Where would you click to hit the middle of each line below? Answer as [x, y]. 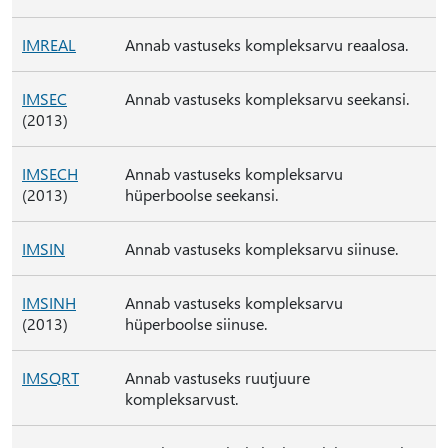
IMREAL [49, 44]
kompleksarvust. [181, 398]
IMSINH [49, 302]
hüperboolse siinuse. [196, 323]
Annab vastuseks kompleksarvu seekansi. [267, 98]
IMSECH [50, 173]
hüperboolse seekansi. [201, 194]
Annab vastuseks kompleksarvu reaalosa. [266, 44]
